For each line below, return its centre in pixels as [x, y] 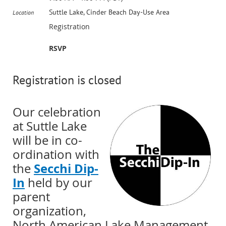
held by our [59, 183]
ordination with [56, 155]
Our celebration [57, 112]
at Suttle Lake [50, 126]
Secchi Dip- [66, 169]
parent [31, 197]
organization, [49, 211]
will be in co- [47, 140]
